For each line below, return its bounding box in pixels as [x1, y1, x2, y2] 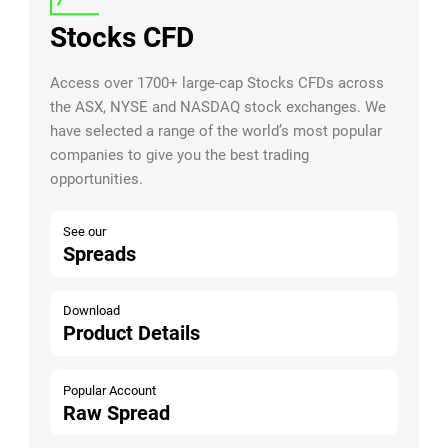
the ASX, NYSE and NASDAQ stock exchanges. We [50, 97, 387, 116]
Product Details [63, 322, 201, 346]
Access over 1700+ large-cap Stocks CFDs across [50, 73, 385, 92]
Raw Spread [63, 401, 171, 425]
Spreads [63, 242, 137, 266]
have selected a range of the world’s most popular [50, 121, 383, 140]
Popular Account [63, 382, 157, 398]
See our [63, 223, 107, 239]
